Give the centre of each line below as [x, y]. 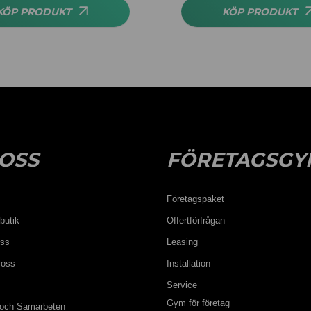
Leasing [182, 242]
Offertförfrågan [195, 220]
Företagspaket [195, 199]
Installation [188, 263]
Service [182, 285]
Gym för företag [198, 303]
